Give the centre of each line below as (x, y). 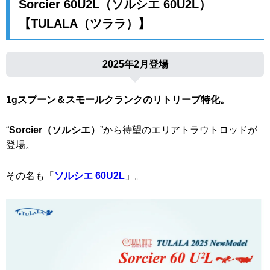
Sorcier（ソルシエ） (55, 130)
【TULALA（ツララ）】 (84, 24)
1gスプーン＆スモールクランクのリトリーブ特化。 (118, 99)
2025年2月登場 (135, 64)
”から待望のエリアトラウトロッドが (179, 130)
